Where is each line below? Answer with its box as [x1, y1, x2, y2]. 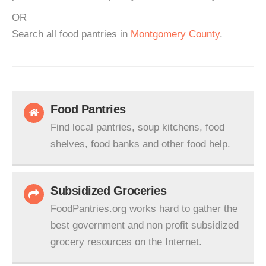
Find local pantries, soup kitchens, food [50, 122, 224, 133]
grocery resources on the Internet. [50, 236, 202, 248]
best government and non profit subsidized [50, 220, 239, 231]
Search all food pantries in [12, 28, 131, 40]
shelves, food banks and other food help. [50, 138, 230, 150]
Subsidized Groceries [50, 184, 166, 197]
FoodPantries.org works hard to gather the [50, 203, 237, 214]
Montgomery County [131, 28, 220, 40]
